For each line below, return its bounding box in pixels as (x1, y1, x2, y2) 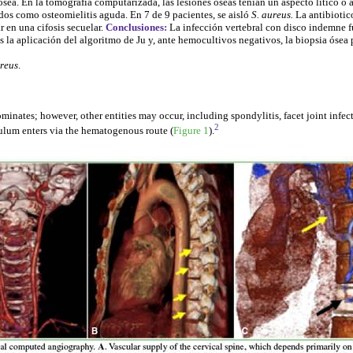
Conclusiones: (106, 20, 167, 33)
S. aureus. (251, 8, 293, 20)
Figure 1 (173, 124, 209, 137)
